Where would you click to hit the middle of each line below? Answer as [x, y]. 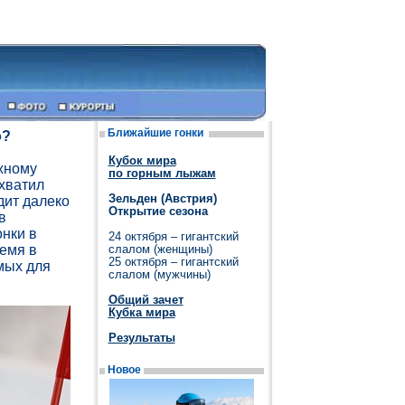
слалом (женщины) [160, 249]
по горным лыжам [162, 173]
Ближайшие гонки [156, 133]
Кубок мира [142, 160]
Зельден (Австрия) [162, 198]
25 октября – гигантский [173, 262]
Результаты [141, 338]
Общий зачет [146, 300]
